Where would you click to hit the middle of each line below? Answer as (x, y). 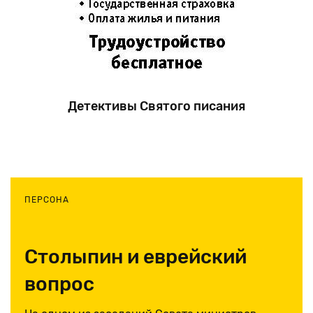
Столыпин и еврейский (136, 256)
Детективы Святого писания (156, 107)
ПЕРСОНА (47, 199)
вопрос (59, 284)
